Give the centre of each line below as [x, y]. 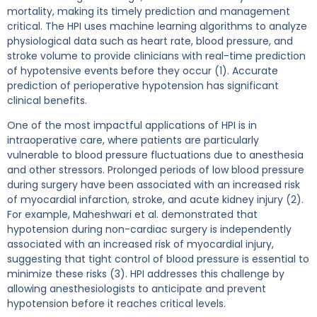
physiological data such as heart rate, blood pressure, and [150, 41]
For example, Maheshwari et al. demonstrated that [132, 215]
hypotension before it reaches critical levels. [116, 304]
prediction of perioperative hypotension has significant [143, 86]
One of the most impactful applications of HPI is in [132, 126]
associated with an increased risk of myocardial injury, [140, 244]
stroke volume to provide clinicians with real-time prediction [156, 56]
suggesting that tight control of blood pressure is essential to [158, 259]
